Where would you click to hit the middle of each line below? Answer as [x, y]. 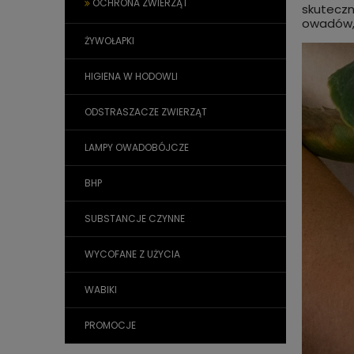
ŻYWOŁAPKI [109, 41]
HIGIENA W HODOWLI [131, 76]
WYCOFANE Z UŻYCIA [132, 254]
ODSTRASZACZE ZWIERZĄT [146, 112]
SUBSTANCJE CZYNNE [135, 218]
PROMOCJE [110, 325]
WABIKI [101, 290]
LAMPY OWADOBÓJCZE [137, 147]
